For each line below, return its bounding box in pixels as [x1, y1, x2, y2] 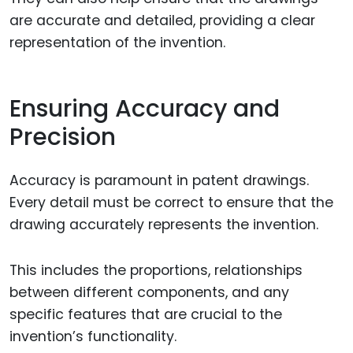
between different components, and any [9, 283, 289, 303]
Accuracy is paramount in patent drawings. [9, 170, 309, 190]
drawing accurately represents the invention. [9, 214, 318, 234]
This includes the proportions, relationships [9, 261, 303, 281]
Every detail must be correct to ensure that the [9, 192, 333, 212]
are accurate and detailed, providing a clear [9, 10, 315, 30]
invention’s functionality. [9, 327, 176, 347]
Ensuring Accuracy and [9, 92, 280, 126]
